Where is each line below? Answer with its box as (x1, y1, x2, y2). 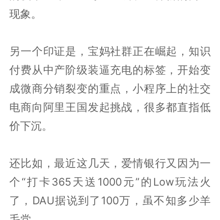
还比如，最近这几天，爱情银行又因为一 (9, 156, 211, 169)
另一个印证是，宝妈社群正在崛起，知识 (9, 44, 211, 57)
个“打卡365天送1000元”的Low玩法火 (9, 175, 211, 188)
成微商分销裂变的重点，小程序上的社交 (9, 82, 211, 95)
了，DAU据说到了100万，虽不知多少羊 (9, 193, 211, 207)
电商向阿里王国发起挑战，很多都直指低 (9, 100, 211, 113)
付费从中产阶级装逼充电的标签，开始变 (9, 63, 211, 76)
